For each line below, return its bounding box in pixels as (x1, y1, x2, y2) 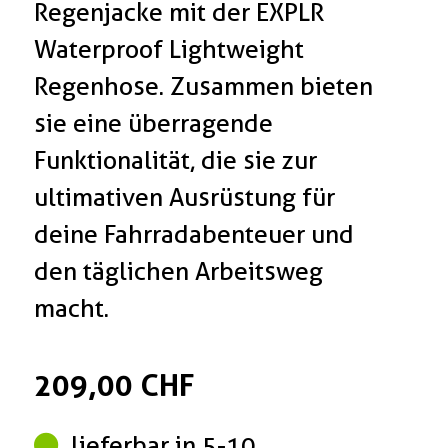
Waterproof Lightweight (34, 34, 305, 65)
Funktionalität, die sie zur (34, 145, 318, 176)
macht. (34, 293, 110, 324)
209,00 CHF (34, 367, 195, 404)
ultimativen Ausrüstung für (34, 182, 336, 213)
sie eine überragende (34, 108, 274, 139)
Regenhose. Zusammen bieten (34, 71, 374, 102)
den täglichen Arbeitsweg (34, 256, 324, 287)
